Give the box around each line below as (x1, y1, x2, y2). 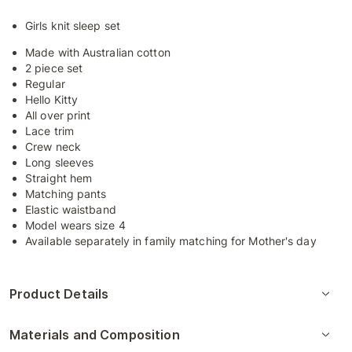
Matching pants (25, 187, 107, 200)
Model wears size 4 (25, 218, 126, 232)
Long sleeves (25, 156, 94, 169)
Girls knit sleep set (25, 19, 120, 32)
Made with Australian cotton (25, 46, 170, 59)
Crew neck (25, 140, 81, 153)
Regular (25, 77, 65, 90)
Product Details (9, 286, 109, 302)
